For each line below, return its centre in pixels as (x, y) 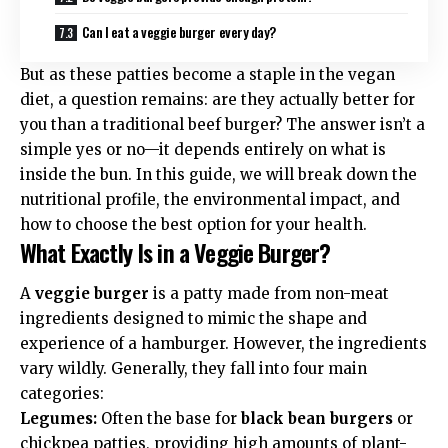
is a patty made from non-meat (269, 293)
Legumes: (58, 418)
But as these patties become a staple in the (184, 74)
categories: (62, 393)
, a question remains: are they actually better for (232, 99)
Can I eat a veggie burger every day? (178, 31)
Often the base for (169, 418)
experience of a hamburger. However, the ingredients (223, 343)
